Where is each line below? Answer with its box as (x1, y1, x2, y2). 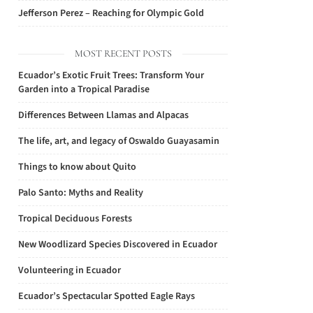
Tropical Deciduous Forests (18, 212, 132, 226)
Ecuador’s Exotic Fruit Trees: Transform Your (18, 68, 204, 82)
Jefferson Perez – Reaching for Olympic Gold (18, 6, 204, 20)
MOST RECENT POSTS (74, 48, 172, 59)
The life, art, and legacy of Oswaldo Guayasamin (18, 134, 219, 148)
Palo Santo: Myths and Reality (18, 186, 143, 200)
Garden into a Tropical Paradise (18, 82, 150, 96)
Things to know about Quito (18, 160, 136, 174)
